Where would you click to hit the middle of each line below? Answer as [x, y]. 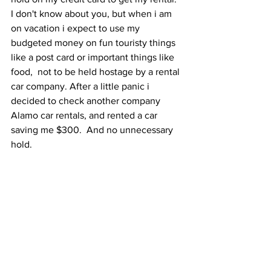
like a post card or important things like [94, 57]
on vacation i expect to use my [77, 28]
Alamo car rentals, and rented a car [85, 115]
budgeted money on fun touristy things [94, 42]
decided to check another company [87, 100]
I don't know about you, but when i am [93, 13]
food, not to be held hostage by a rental [96, 71]
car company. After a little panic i [81, 86]
